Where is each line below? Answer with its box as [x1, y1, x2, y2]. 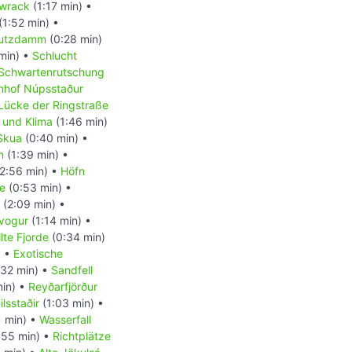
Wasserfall [39, 313, 91, 327]
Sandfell [51, 263, 93, 277]
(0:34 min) [49, 230, 105, 244]
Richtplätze [53, 329, 111, 343]
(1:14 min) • [28, 214, 91, 228]
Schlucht [32, 49, 77, 63]
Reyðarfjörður [28, 280, 97, 294]
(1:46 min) [53, 115, 108, 129]
